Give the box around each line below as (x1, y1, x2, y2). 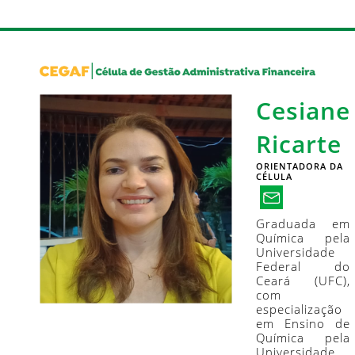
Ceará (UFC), (256, 272, 350, 288)
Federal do (256, 258, 350, 274)
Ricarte (256, 127, 342, 160)
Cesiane (256, 94, 350, 127)
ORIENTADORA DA (256, 159, 343, 172)
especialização (256, 300, 342, 317)
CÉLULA (256, 170, 292, 182)
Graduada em (256, 215, 350, 231)
